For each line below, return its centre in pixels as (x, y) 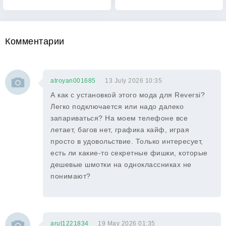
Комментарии (35, 41)
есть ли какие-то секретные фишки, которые (129, 153)
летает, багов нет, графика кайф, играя (120, 130)
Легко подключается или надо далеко (117, 106)
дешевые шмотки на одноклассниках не (121, 164)
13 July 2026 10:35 (133, 81)
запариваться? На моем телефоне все (119, 118)
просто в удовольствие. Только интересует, (127, 141)
